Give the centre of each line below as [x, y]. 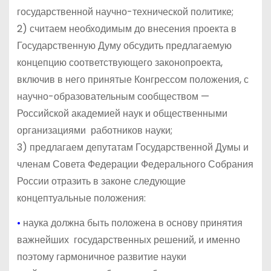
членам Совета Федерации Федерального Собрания [135, 164]
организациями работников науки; [94, 130]
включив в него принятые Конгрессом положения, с [132, 79]
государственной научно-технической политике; [125, 11]
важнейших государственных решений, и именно [128, 240]
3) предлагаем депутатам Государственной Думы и [132, 147]
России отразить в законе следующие [101, 181]
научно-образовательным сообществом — [113, 96]
